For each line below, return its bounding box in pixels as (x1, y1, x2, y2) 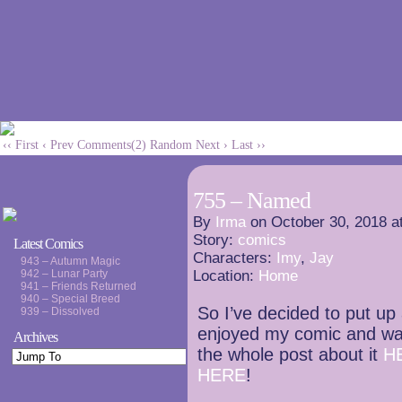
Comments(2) (77, 138, 146, 152)
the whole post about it (197, 345, 383, 364)
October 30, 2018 (271, 214, 387, 231)
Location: (193, 267, 258, 284)
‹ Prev (42, 138, 74, 152)
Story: (193, 232, 238, 249)
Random (150, 138, 192, 152)
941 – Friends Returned (21, 280, 136, 293)
